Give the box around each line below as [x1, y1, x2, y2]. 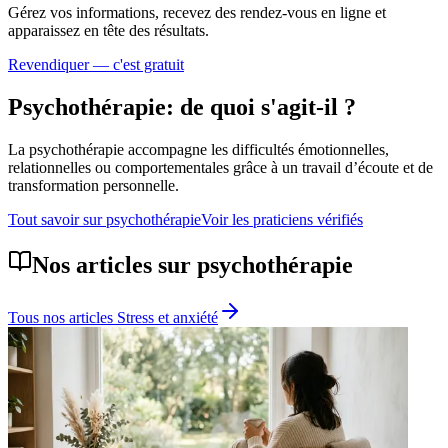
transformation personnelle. [8, 177, 179, 195]
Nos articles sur [32, 252, 197, 279]
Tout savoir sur [8, 211, 106, 229]
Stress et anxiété [117, 308, 218, 326]
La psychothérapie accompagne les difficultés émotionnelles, [8, 141, 389, 159]
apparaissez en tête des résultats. [8, 22, 209, 40]
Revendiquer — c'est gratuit [8, 56, 184, 74]
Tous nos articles [8, 308, 117, 326]
